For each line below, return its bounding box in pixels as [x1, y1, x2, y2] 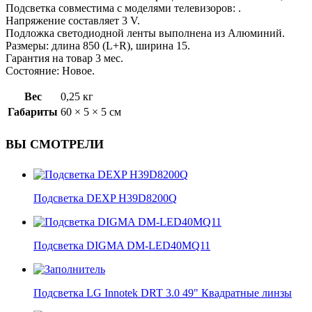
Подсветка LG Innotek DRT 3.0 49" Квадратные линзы [33, 287, 292, 299]
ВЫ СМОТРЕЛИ [6, 137, 104, 152]
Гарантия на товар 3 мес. [6, 52, 123, 65]
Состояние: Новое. [6, 65, 95, 77]
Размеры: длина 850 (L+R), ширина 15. [6, 40, 190, 52]
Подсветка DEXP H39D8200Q [33, 192, 177, 205]
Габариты [8, 106, 58, 118]
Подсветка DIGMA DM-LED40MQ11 [33, 240, 210, 252]
